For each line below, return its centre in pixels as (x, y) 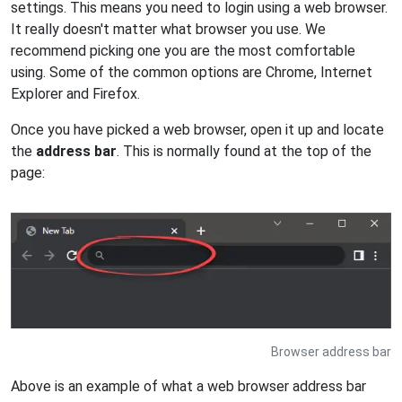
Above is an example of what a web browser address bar (188, 386)
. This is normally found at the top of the (244, 151)
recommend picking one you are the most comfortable (183, 50)
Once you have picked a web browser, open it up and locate (197, 129)
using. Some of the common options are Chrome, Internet (192, 72)
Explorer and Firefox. (75, 93)
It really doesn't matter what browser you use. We (168, 29)
